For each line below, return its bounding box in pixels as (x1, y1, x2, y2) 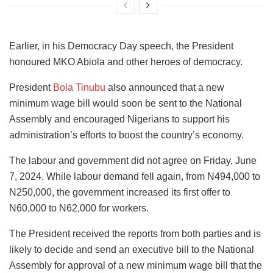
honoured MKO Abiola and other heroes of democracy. (9, 57, 243, 68)
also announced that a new (105, 82, 224, 93)
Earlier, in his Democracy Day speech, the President (9, 41, 233, 52)
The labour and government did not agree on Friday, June (9, 155, 257, 166)
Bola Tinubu (53, 82, 105, 93)
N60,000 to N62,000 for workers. (9, 203, 149, 214)
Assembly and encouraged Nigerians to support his (9, 114, 230, 125)
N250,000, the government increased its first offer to (9, 187, 230, 198)
